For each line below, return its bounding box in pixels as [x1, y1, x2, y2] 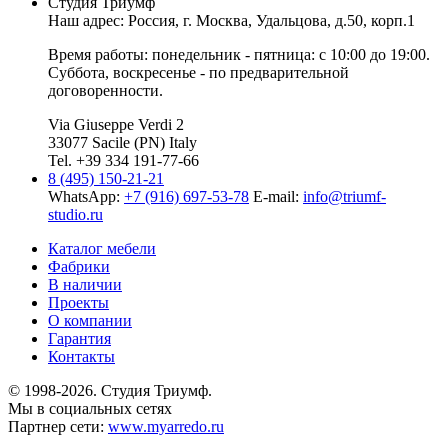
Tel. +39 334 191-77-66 [48, 151, 199, 169]
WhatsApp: [48, 187, 124, 205]
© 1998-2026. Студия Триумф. [8, 381, 212, 399]
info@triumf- [303, 187, 386, 205]
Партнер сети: [8, 417, 108, 435]
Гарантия [48, 329, 111, 347]
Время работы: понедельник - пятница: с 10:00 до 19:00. [48, 45, 430, 63]
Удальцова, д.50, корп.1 [256, 11, 415, 29]
